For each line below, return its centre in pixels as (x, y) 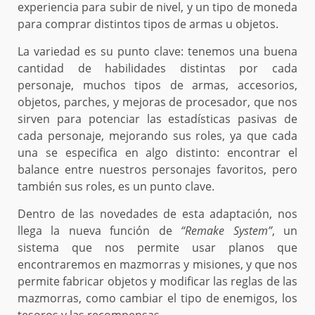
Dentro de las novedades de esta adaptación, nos (157, 213)
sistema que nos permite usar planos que (157, 247)
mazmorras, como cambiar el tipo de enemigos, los (157, 298)
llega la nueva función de (99, 230)
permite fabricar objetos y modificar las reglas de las (157, 281)
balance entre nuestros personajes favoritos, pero (157, 169)
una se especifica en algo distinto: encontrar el (157, 152)
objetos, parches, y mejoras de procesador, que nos (157, 102)
